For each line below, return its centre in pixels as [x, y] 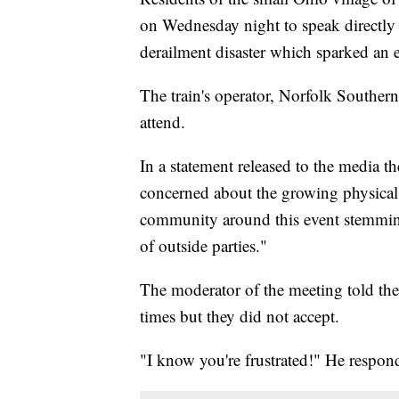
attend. [163, 122]
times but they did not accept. [240, 316]
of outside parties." [204, 246]
